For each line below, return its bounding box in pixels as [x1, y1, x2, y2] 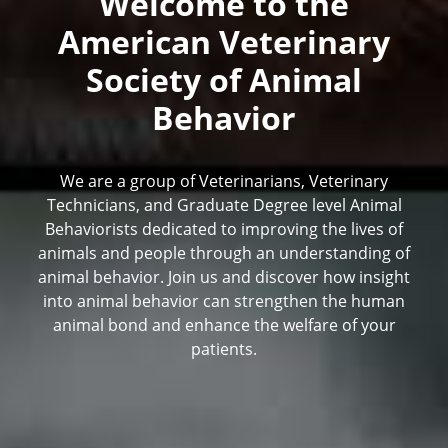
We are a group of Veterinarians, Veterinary [60, 169, 388, 191]
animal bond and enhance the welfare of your [52, 313, 396, 335]
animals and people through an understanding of [38, 241, 410, 263]
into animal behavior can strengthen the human [43, 289, 405, 311]
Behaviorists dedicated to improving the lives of [45, 217, 403, 239]
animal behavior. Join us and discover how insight [38, 265, 410, 287]
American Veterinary [58, 19, 390, 63]
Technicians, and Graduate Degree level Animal [46, 193, 402, 215]
